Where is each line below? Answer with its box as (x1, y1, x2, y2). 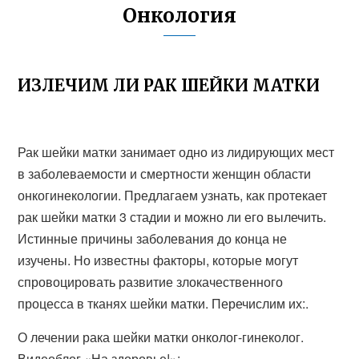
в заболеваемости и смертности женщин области (18, 164, 312, 183)
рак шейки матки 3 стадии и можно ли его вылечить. (18, 208, 327, 226)
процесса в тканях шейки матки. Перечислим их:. (18, 294, 309, 313)
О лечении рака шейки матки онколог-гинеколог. (18, 328, 305, 346)
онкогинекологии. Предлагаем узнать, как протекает (18, 186, 328, 204)
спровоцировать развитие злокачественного (18, 272, 284, 291)
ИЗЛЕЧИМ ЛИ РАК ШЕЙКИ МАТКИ (18, 75, 321, 95)
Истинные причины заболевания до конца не (18, 229, 288, 248)
